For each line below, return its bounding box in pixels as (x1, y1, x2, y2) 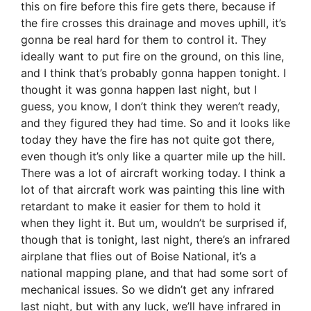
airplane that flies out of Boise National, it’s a (21, 249, 256, 264)
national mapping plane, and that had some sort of (21, 266, 288, 280)
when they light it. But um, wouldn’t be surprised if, (21, 216, 287, 230)
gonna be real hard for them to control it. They (21, 33, 267, 47)
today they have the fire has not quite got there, (21, 133, 274, 147)
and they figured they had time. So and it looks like (21, 116, 290, 131)
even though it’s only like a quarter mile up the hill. (21, 149, 285, 164)
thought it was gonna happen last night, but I (21, 83, 257, 97)
